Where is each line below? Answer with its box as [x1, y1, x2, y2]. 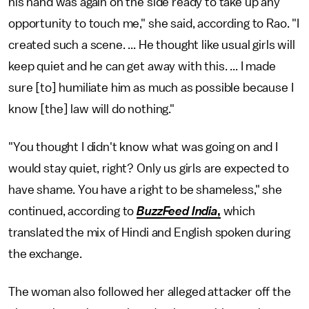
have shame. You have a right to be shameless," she [8, 183, 282, 196]
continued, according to [8, 205, 137, 217]
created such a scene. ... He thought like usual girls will [8, 39, 295, 51]
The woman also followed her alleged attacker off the [8, 286, 291, 298]
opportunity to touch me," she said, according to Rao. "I [8, 17, 300, 30]
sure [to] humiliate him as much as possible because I [8, 81, 294, 94]
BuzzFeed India [137, 205, 217, 217]
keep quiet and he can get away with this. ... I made [8, 60, 276, 72]
